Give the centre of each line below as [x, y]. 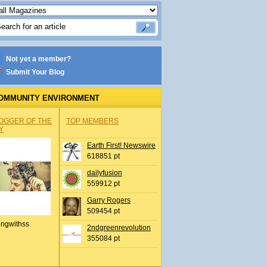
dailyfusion [105, 173]
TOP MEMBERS [92, 121]
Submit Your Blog [35, 72]
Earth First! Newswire [121, 145]
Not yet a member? [38, 59]
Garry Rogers [109, 200]
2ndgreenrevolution [119, 228]
